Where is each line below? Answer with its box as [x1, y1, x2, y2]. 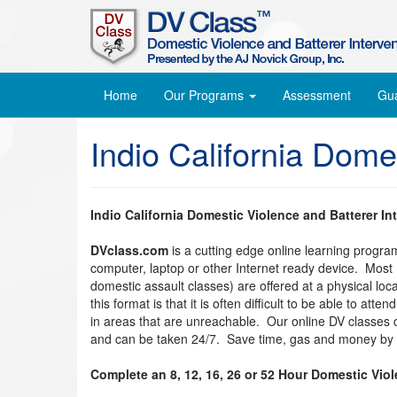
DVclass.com [90, 241, 168, 259]
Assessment [283, 86, 351, 104]
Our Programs [164, 86, 247, 104]
